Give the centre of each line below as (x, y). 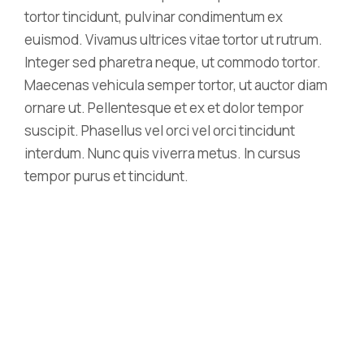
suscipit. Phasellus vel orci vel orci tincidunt (160, 130)
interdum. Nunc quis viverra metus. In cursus (162, 153)
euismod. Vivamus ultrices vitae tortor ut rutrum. (173, 39)
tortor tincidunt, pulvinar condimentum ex (154, 17)
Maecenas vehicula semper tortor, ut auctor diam (176, 85)
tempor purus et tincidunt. (106, 176)
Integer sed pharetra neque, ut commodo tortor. (173, 62)
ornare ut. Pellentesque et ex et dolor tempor (164, 108)
